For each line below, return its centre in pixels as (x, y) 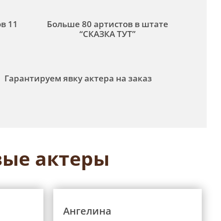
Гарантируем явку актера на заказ (78, 78)
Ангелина (88, 211)
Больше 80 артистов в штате (108, 24)
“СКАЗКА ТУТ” (108, 34)
